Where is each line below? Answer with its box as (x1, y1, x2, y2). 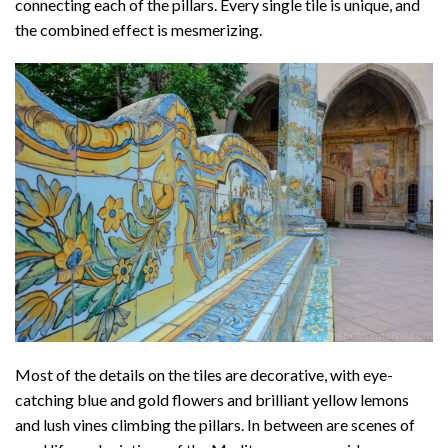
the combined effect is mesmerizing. (15, 20, 262, 40)
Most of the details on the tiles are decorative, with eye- (15, 365, 393, 385)
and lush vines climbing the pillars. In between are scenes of (15, 415, 415, 435)
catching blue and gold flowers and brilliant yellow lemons (15, 390, 409, 410)
